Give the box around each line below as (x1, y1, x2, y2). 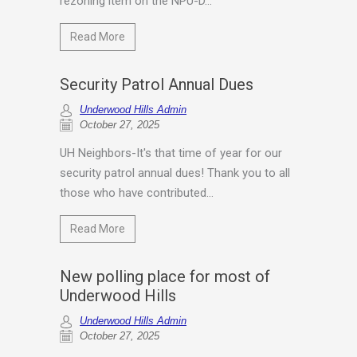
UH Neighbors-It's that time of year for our (60, 146, 283, 161)
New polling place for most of (60, 267, 271, 287)
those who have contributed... (60, 186, 214, 201)
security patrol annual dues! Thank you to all (60, 166, 291, 181)
